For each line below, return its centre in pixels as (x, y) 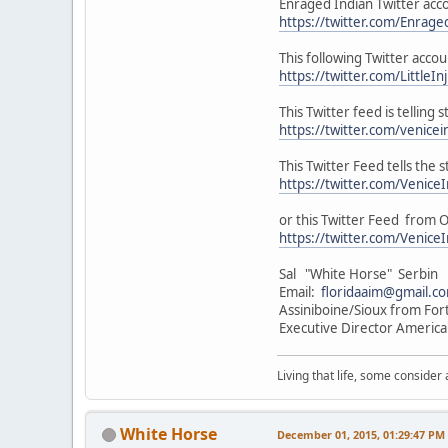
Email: (300, 291)
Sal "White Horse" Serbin (360, 273)
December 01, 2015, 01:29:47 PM (361, 434)
